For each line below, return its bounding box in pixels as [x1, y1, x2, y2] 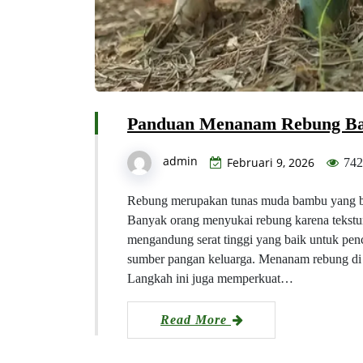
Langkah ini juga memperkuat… [127, 271, 293, 285]
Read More [160, 312, 231, 327]
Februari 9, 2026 [227, 154, 314, 170]
